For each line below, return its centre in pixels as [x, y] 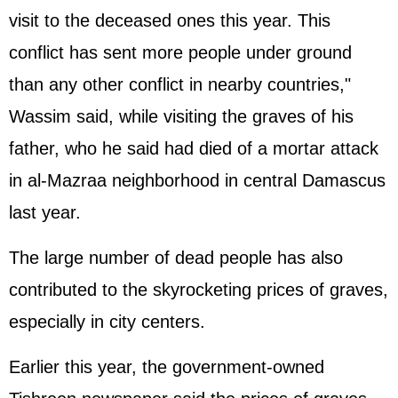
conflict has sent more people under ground [180, 52]
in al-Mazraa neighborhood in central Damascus [197, 180]
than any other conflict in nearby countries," [180, 84]
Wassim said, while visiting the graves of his [181, 116]
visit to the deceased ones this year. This [170, 20]
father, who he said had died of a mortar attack [194, 148]
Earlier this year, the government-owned [167, 367]
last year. [45, 212]
